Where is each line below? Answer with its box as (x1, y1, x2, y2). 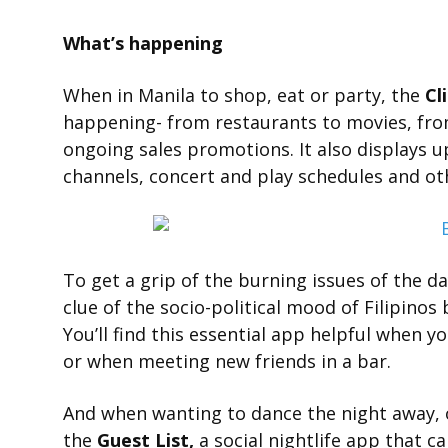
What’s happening (63, 31, 223, 55)
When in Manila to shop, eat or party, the (63, 83, 425, 107)
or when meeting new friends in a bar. (63, 349, 391, 373)
